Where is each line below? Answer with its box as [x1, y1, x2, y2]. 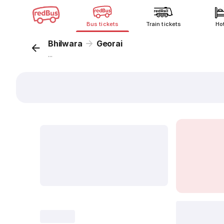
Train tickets [146, 20, 181, 27]
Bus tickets [86, 20, 118, 27]
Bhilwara [48, 38, 82, 48]
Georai [96, 38, 122, 48]
